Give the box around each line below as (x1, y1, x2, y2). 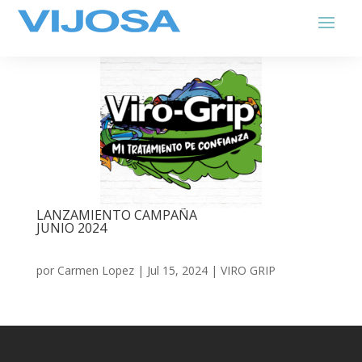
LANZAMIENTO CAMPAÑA (36, 206, 197, 224)
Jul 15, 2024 (146, 263, 208, 278)
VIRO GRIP (220, 263, 276, 278)
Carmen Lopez (57, 263, 134, 278)
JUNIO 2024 (36, 219, 107, 237)
